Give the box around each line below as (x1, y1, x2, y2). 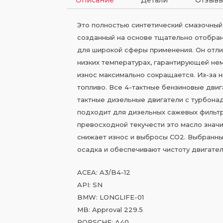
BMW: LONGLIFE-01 (77, 193, 144, 201)
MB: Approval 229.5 (77, 205, 143, 214)
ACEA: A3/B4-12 (77, 168, 130, 176)
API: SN (77, 180, 103, 189)
